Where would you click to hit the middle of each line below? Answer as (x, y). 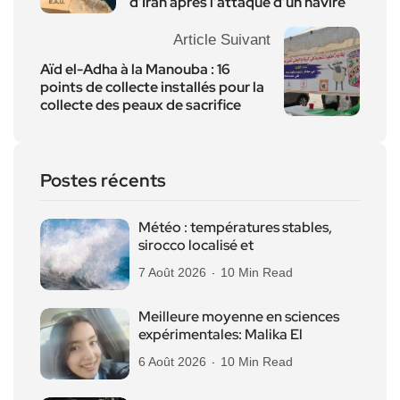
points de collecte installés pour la (152, 87)
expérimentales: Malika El (221, 334)
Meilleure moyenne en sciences (239, 316)
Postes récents (103, 180)
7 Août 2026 (172, 272)
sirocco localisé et (196, 245)
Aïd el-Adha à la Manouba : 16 (135, 69)
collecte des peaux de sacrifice (141, 104)
